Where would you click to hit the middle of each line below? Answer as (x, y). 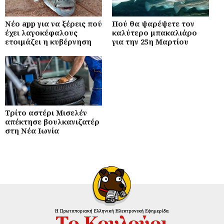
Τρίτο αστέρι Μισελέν (46, 112)
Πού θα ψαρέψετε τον (153, 24)
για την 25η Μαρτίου (150, 42)
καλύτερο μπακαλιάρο (154, 33)
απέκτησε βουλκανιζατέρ (52, 121)
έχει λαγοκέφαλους (41, 33)
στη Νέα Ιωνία (32, 130)
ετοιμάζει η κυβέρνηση (48, 42)
